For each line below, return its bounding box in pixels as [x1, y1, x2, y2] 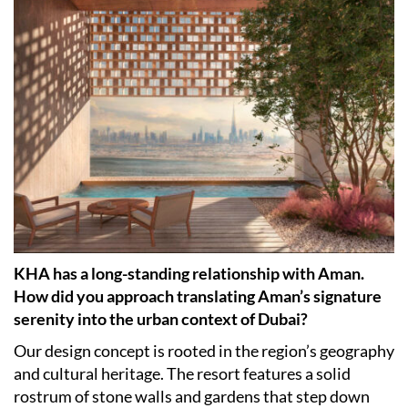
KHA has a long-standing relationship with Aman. [14, 263, 364, 284]
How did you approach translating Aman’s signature [14, 286, 382, 307]
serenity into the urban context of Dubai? [14, 309, 308, 330]
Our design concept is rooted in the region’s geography [14, 341, 394, 362]
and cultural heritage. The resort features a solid [14, 363, 351, 384]
